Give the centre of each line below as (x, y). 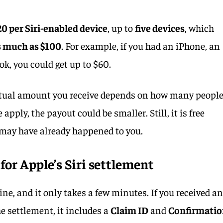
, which (200, 27)
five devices (160, 27)
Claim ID (130, 210)
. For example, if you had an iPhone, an (141, 45)
